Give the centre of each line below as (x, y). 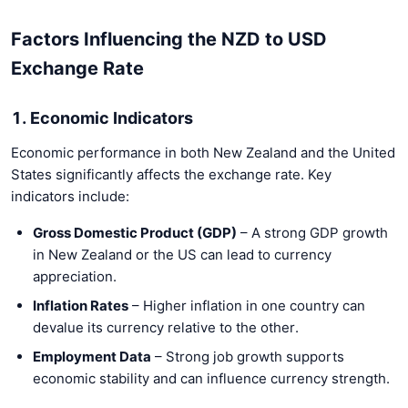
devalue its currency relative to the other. (166, 327)
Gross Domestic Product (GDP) (135, 232)
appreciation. (75, 276)
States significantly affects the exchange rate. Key (171, 174)
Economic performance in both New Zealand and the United (203, 152)
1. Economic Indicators (102, 117)
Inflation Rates (81, 305)
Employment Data (92, 356)
